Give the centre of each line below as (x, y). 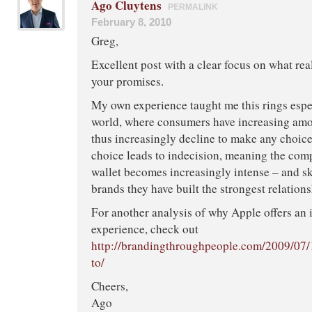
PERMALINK (193, 7)
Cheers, (110, 286)
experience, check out (145, 228)
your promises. (127, 81)
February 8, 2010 (131, 22)
